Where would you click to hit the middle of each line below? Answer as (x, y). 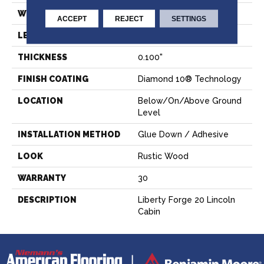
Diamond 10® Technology (190, 79)
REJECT (129, 18)
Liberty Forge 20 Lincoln (187, 200)
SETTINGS (189, 18)
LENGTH (36, 36)
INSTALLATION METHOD (69, 135)
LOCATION (40, 101)
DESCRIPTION (47, 200)
